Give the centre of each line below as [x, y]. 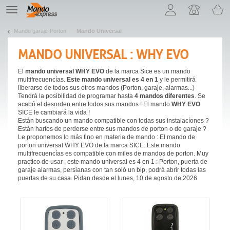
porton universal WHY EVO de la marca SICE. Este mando [99, 145]
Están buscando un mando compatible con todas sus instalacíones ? [113, 120]
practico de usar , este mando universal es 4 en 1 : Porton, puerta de [113, 161]
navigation [24, 16]
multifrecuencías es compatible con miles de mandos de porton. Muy [113, 153]
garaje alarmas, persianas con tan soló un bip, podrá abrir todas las [112, 170]
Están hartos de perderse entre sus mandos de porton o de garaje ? [112, 129]
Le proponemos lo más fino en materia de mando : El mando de [107, 137]
